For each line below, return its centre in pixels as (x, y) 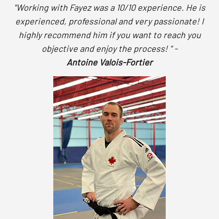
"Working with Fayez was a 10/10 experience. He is (109, 7)
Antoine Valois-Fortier (109, 62)
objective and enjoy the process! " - (109, 48)
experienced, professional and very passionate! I (109, 21)
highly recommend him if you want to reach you (109, 34)
